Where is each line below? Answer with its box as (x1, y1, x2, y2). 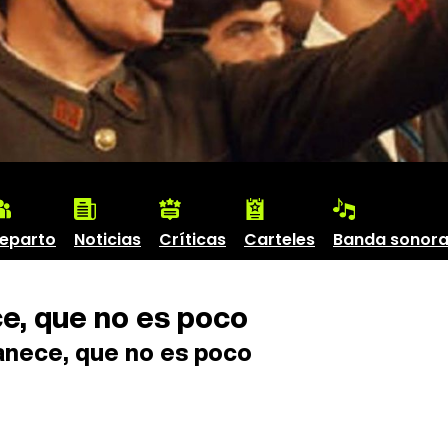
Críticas (159, 227, 226, 251)
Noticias (74, 227, 141, 251)
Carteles (244, 227, 315, 251)
